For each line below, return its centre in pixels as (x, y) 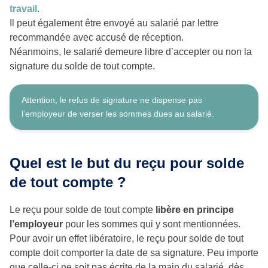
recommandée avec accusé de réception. (97, 38)
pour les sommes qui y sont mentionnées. (152, 224)
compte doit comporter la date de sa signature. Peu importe (134, 253)
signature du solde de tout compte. (82, 66)
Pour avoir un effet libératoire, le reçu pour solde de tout (127, 239)
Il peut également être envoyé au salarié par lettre (114, 23)
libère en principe (195, 210)
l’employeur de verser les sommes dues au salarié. (118, 114)
